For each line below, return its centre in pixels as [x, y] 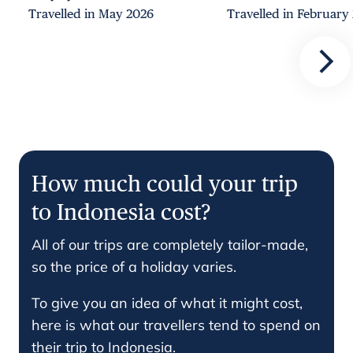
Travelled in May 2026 [91, 13]
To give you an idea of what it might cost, [167, 303]
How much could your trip [165, 183]
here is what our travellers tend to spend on [176, 325]
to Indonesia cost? [121, 211]
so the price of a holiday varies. [134, 266]
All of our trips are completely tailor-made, [170, 244]
